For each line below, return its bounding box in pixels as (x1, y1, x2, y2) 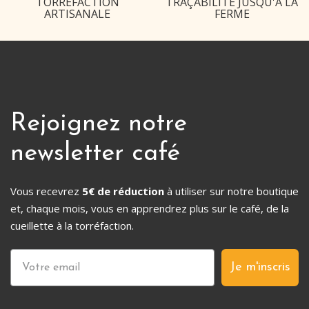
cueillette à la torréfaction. (10, 219, 134, 233)
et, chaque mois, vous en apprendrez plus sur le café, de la (10, 201, 289, 216)
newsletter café (10, 141, 180, 167)
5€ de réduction (82, 184, 164, 199)
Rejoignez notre (10, 112, 187, 137)
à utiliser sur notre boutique (164, 184, 299, 199)
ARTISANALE (44, 6, 110, 22)
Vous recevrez (10, 184, 82, 199)
